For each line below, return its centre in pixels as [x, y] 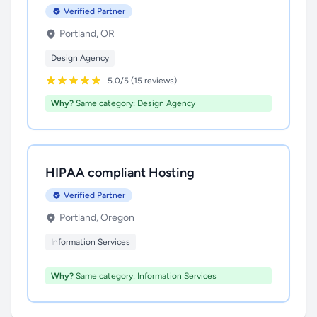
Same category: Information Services [145, 276]
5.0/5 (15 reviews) [142, 81]
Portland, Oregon [97, 218]
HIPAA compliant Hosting [120, 173]
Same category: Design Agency [134, 103]
